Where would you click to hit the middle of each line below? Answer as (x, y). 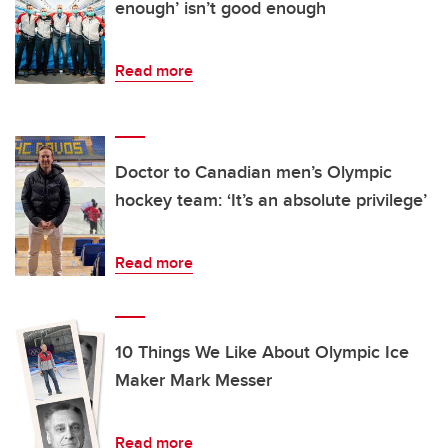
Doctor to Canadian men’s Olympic (253, 172)
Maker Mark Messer (193, 380)
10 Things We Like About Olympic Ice (262, 352)
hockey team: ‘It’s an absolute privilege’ (271, 200)
